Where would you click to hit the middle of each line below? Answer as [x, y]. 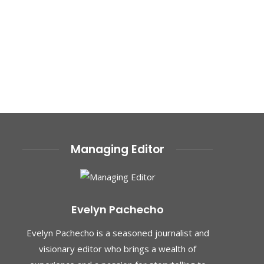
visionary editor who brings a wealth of [118, 249]
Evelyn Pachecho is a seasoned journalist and [118, 233]
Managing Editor [118, 149]
